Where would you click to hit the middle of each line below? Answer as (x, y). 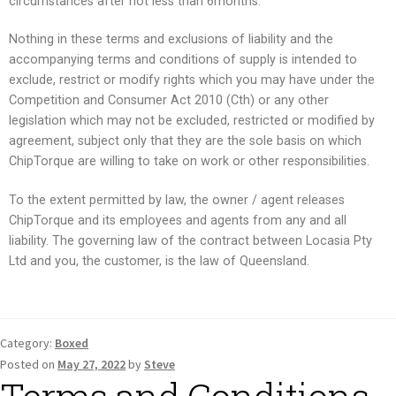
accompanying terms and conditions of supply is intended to (183, 60)
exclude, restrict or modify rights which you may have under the (192, 80)
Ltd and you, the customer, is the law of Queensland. (159, 261)
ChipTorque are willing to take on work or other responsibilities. (189, 162)
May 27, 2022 (91, 364)
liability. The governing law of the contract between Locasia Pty (190, 240)
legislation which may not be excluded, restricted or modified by (192, 121)
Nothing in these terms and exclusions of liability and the (171, 40)
